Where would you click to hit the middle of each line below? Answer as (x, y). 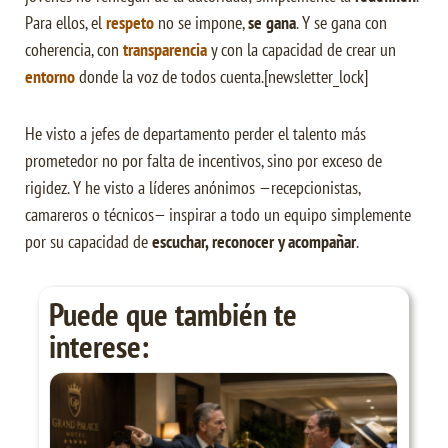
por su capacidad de (88, 241)
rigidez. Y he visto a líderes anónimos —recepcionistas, (192, 187)
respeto (130, 22)
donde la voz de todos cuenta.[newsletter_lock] (221, 76)
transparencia (165, 49)
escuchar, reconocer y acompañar (254, 241)
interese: (99, 346)
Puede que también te (173, 314)
